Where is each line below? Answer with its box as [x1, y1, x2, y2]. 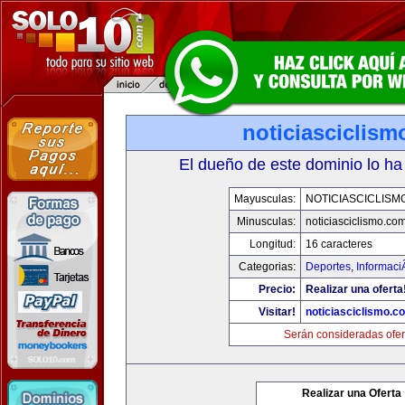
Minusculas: [237, 215, 296, 228]
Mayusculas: [234, 193, 296, 205]
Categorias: [239, 260, 296, 273]
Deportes [306, 260, 351, 273]
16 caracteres [306, 238, 372, 250]
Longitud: [250, 238, 296, 250]
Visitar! [259, 306, 296, 318]
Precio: [259, 283, 296, 296]
